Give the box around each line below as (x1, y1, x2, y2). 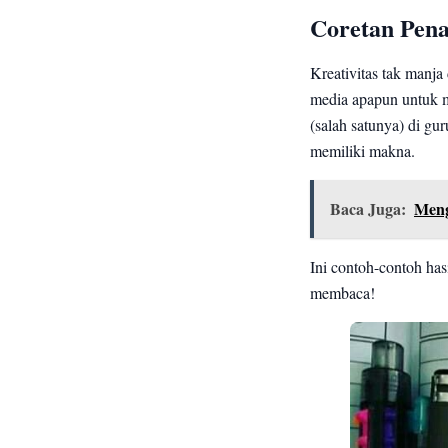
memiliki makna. (310, 141, 415, 162)
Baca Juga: (330, 199, 406, 220)
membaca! (310, 283, 375, 304)
